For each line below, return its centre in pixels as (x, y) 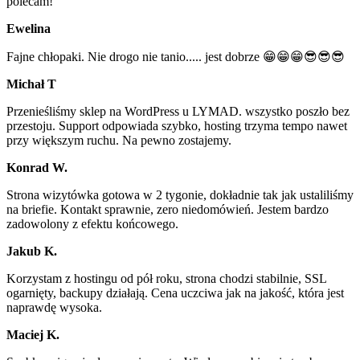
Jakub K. (32, 252)
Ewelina (29, 29)
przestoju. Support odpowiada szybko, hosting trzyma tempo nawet (177, 126)
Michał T (31, 84)
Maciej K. (33, 335)
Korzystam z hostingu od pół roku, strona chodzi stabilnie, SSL (166, 279)
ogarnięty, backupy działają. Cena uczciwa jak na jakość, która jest (175, 293)
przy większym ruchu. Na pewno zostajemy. (119, 141)
